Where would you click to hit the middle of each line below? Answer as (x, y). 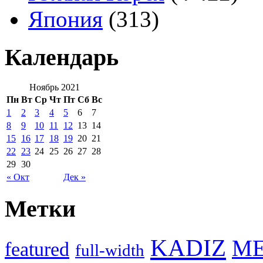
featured (37, 249)
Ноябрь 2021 (54, 87)
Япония (65, 19)
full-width (110, 250)
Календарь (62, 57)
